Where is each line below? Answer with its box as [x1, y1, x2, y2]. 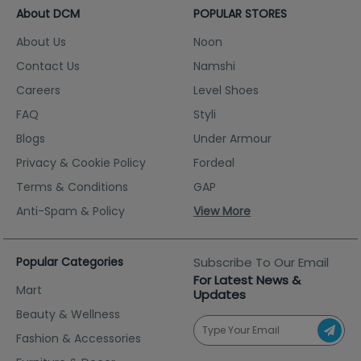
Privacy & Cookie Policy [16, 154, 146, 171]
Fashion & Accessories [16, 330, 141, 346]
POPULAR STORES [193, 5, 287, 22]
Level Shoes [193, 81, 259, 98]
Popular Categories [16, 253, 123, 270]
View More [193, 202, 251, 219]
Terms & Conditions [16, 178, 128, 195]
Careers [16, 81, 60, 98]
